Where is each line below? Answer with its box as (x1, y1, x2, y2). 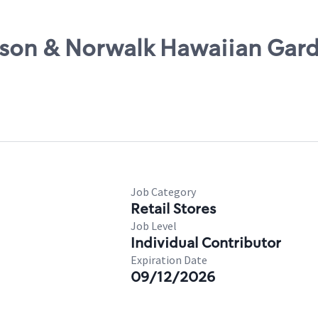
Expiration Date (131, 253, 207, 267)
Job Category (131, 185, 196, 199)
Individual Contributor (131, 234, 281, 252)
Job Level (131, 219, 177, 233)
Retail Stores (131, 199, 216, 218)
